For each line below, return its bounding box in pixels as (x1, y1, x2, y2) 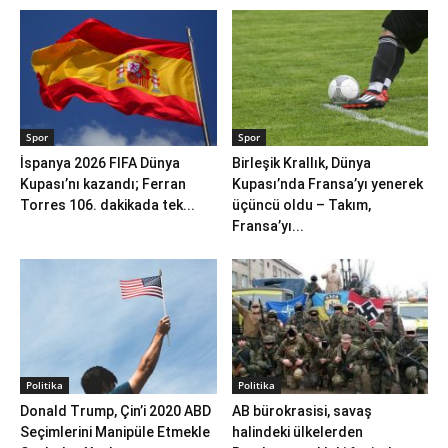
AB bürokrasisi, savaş (231, 402, 372, 419)
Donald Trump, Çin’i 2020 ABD (20, 402, 211, 419)
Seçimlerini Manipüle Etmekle (20, 423, 210, 440)
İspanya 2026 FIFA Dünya (20, 154, 180, 171)
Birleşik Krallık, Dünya (231, 154, 371, 171)
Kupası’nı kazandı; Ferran (20, 175, 186, 192)
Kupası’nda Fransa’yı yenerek (231, 175, 423, 192)
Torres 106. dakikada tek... (20, 196, 195, 213)
